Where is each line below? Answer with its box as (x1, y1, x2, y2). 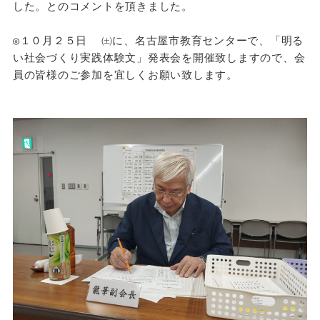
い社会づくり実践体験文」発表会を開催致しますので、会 (12, 51, 306, 64)
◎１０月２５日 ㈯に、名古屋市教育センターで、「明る (12, 34, 304, 47)
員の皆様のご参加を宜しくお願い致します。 (12, 68, 238, 81)
